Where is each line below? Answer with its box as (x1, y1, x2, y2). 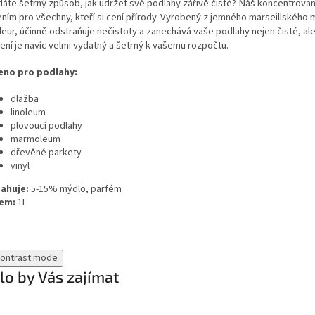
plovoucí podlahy (11, 119, 82, 134)
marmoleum (11, 132, 60, 147)
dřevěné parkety (11, 146, 82, 160)
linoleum (11, 105, 46, 120)
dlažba (11, 92, 39, 107)
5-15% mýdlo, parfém (29, 182, 122, 197)
